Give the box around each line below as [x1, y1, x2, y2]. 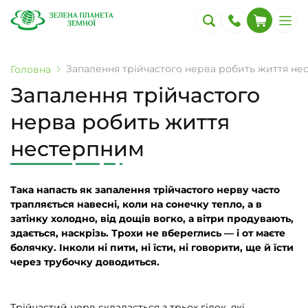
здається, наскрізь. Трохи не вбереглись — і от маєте [10, 227, 285, 239]
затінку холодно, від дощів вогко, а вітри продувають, [10, 212, 294, 225]
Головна [10, 63, 51, 76]
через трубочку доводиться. [10, 256, 159, 268]
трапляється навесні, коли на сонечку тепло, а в [10, 198, 262, 210]
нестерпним [10, 136, 144, 162]
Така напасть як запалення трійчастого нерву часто [10, 184, 280, 196]
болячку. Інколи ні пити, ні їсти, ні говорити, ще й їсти [10, 241, 294, 254]
